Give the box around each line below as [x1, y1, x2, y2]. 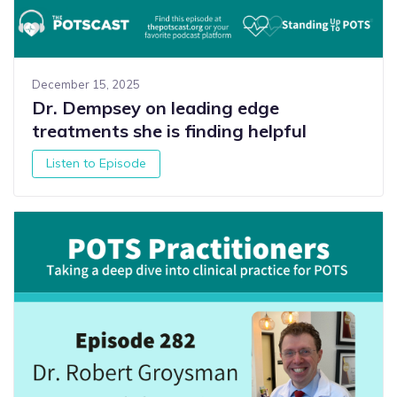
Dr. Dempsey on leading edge [32, 96, 279, 119]
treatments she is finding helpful [32, 119, 307, 142]
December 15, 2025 [32, 76, 140, 91]
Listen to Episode [46, 155, 147, 172]
